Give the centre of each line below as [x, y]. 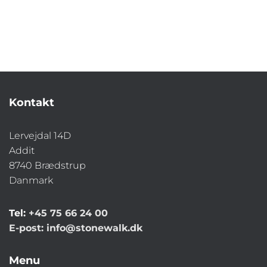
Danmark [31, 180]
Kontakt [32, 102]
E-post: [28, 228]
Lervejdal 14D [40, 135]
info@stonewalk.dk [94, 228]
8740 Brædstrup [47, 165]
